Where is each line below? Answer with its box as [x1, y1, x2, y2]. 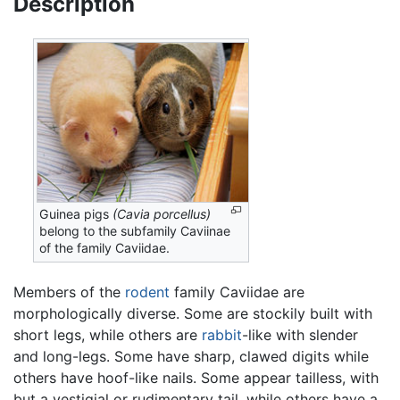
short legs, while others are [13, 325, 202, 344]
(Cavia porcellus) [112, 205, 212, 221]
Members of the [13, 282, 125, 301]
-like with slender [242, 325, 358, 344]
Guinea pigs [39, 205, 113, 221]
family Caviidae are [170, 282, 304, 301]
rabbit [202, 325, 242, 344]
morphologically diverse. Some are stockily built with [13, 304, 372, 322]
